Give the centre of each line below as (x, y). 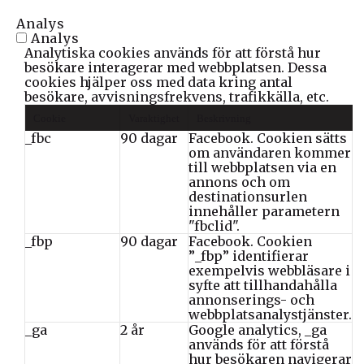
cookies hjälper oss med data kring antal (158, 82)
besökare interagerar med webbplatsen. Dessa (175, 67)
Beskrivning (224, 118)
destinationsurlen (248, 196)
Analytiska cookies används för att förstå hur (173, 52)
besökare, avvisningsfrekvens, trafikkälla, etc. (177, 96)
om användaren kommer (270, 152)
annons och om (239, 182)
